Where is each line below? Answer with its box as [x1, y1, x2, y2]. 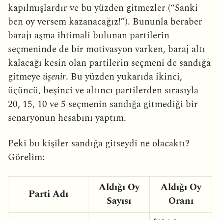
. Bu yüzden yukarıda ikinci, [66, 69, 182, 84]
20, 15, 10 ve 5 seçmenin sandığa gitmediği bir [8, 97, 198, 111]
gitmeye [8, 69, 43, 84]
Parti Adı [28, 187, 68, 201]
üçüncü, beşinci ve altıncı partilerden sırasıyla [8, 83, 198, 98]
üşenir [43, 69, 66, 84]
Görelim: [8, 150, 45, 165]
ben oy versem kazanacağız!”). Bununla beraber [8, 14, 202, 29]
